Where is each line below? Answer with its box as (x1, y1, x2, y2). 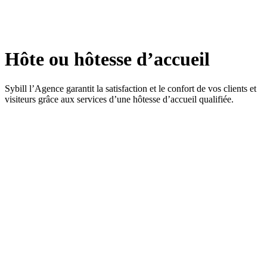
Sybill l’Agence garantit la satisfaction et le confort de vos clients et (5, 83, 256, 94)
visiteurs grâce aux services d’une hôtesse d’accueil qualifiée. (5, 94, 234, 104)
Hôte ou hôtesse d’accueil (5, 48, 210, 70)
